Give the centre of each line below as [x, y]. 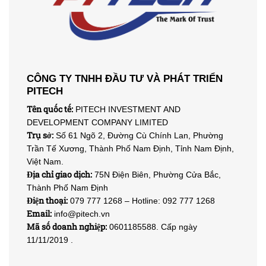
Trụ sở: [40, 135]
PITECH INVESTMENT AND [127, 109]
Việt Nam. [45, 161]
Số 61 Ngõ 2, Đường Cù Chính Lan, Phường [138, 135]
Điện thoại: [47, 200]
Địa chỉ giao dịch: [59, 174]
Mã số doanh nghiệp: [67, 226]
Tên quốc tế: [50, 109]
